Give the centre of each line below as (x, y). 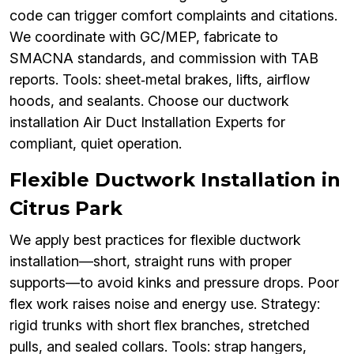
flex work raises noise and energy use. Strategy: (165, 304)
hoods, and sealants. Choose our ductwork (149, 101)
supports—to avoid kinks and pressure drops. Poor (174, 283)
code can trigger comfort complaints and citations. (173, 16)
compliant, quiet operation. (96, 144)
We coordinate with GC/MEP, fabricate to (144, 37)
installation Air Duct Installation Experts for (147, 122)
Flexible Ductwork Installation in (175, 180)
